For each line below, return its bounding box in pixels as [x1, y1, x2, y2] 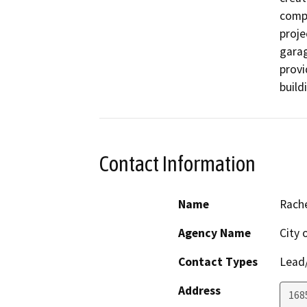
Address [178, 282, 221, 298]
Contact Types [178, 254, 258, 269]
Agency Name [178, 225, 251, 241]
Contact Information [99, 151, 256, 177]
